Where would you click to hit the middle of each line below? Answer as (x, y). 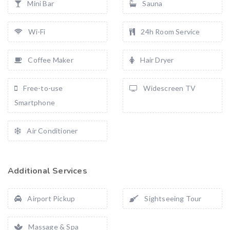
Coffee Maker (50, 60)
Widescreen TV (169, 88)
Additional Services (47, 171)
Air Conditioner (52, 131)
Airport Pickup (51, 198)
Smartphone (35, 102)
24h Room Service (170, 32)
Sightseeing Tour (172, 198)
